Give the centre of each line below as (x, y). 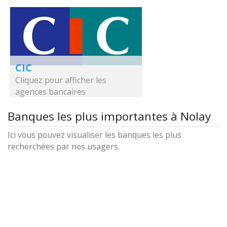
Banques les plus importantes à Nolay (109, 116)
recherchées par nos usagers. (64, 146)
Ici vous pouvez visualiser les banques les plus (94, 135)
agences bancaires (50, 92)
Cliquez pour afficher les (61, 80)
